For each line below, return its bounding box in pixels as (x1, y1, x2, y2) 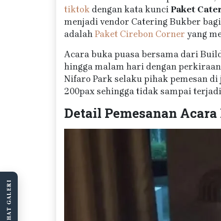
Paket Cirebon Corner (95, 29, 185, 39)
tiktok (64, 4, 90, 15)
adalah (64, 29, 95, 39)
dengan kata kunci (90, 4, 171, 15)
